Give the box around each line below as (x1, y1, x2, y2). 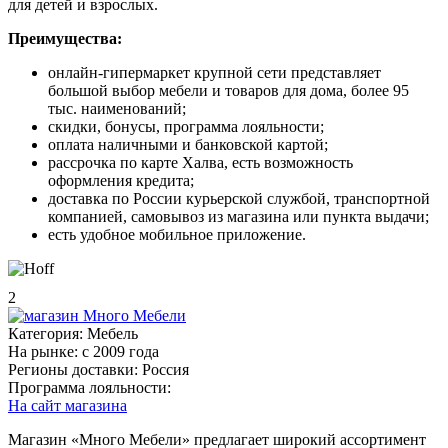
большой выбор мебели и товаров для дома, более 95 (48, 81, 409, 99)
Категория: (8, 324, 83, 342)
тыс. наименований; (48, 99, 186, 117)
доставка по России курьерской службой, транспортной (48, 189, 430, 207)
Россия (142, 360, 189, 378)
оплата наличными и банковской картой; (48, 135, 328, 153)
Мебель (87, 324, 138, 342)
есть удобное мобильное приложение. (48, 225, 306, 243)
